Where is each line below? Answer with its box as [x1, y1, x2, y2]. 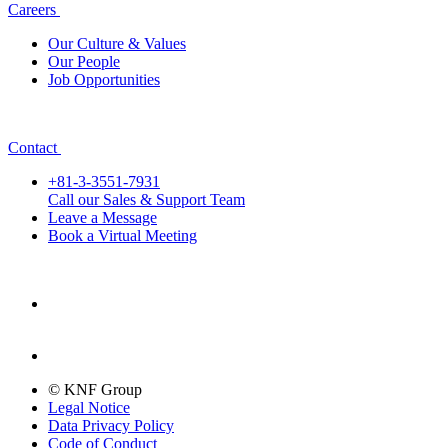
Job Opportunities [48, 71, 160, 88]
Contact [8, 139, 57, 156]
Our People [48, 53, 120, 70]
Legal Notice [48, 399, 130, 416]
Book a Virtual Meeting [48, 227, 197, 244]
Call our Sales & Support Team [48, 191, 245, 208]
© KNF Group [48, 381, 142, 398]
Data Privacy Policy [48, 417, 174, 434]
